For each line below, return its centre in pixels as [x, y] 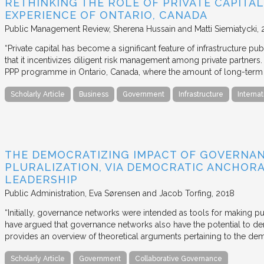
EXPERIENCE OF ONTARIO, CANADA [106, 15]
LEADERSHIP [41, 179]
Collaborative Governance [179, 258]
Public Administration [45, 193]
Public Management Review [57, 29]
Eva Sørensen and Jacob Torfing [150, 193]
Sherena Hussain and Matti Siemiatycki [185, 29]
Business [94, 94]
